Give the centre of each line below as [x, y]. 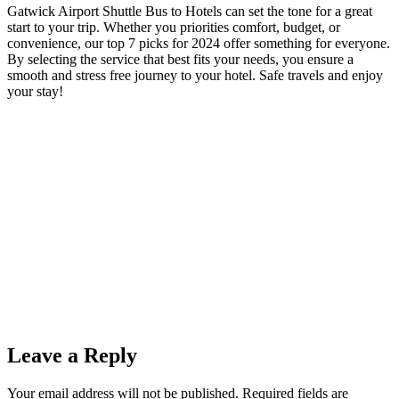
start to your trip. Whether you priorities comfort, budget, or [174, 27]
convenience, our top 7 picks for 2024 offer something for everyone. [199, 43]
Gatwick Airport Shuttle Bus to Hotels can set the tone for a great [190, 11]
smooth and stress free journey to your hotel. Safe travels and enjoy [195, 75]
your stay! [35, 91]
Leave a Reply [72, 356]
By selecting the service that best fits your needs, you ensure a [180, 59]
